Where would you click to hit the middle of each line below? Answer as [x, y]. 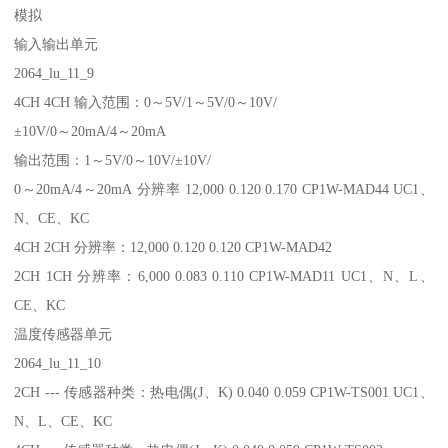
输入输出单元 [56, 43]
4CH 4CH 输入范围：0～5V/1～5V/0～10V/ [148, 101]
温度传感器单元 [63, 333]
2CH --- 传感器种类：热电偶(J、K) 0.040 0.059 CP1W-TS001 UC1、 [224, 391]
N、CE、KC [52, 217]
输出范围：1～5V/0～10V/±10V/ [115, 159]
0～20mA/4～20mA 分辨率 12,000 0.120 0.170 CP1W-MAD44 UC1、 [224, 188]
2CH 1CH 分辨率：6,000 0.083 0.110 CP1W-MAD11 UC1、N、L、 [224, 275]
